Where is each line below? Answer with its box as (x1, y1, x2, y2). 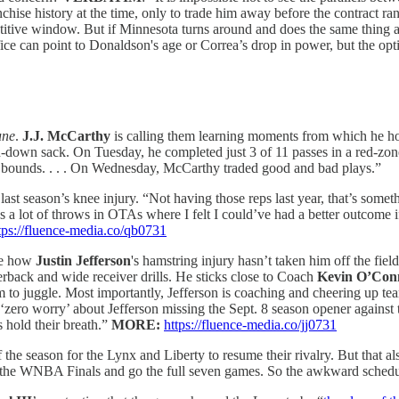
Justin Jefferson (36, 252, 131, 268)
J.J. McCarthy (22, 127, 110, 143)
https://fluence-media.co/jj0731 (164, 316, 337, 332)
